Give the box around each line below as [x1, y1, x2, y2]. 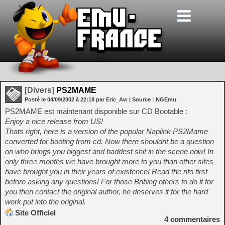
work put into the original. [5, 197, 86, 206]
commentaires [168, 215, 220, 223]
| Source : [129, 96, 156, 102]
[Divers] [25, 86, 54, 94]
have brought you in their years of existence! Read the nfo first [5, 167, 207, 176]
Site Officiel [15, 208, 56, 217]
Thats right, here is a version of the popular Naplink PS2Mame [5, 127, 208, 136]
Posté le [25, 96, 47, 102]
